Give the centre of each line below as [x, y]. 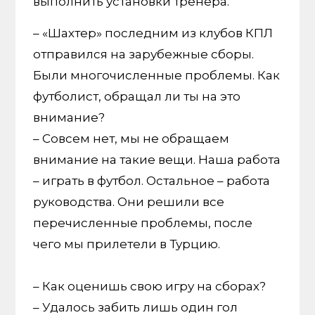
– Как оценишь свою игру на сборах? [150, 287]
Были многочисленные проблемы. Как [157, 76]
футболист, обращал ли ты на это [137, 97]
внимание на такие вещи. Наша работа [157, 160]
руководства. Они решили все [129, 202]
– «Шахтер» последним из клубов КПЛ [153, 33]
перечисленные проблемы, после [143, 223]
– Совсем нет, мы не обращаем [131, 139]
